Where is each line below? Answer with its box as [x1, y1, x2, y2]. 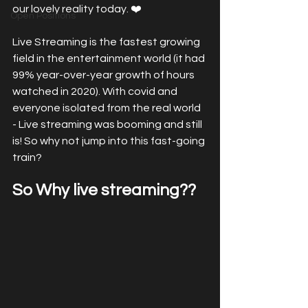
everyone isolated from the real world [12, 102, 203, 113]
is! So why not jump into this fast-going [12, 135, 207, 146]
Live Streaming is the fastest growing [12, 36, 202, 47]
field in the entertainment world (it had [12, 53, 207, 64]
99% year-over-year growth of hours [12, 69, 197, 80]
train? [12, 152, 42, 163]
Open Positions [10, 11, 76, 21]
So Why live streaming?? [12, 181, 199, 199]
